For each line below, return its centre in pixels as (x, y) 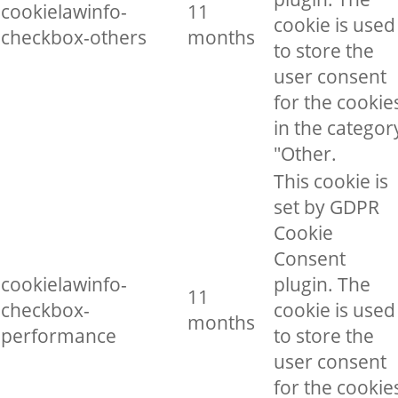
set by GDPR (326, 207)
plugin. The (322, 284)
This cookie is (331, 181)
